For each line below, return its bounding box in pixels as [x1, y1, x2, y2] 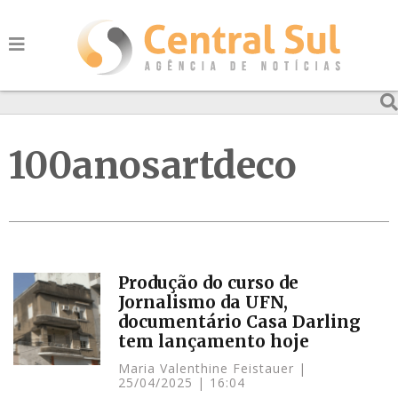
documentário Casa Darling [118, 311, 362, 332]
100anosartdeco [9, 142, 297, 188]
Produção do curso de [118, 272, 299, 293]
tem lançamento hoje [118, 330, 310, 352]
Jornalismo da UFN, [118, 291, 289, 313]
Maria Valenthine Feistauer [118, 360, 299, 377]
